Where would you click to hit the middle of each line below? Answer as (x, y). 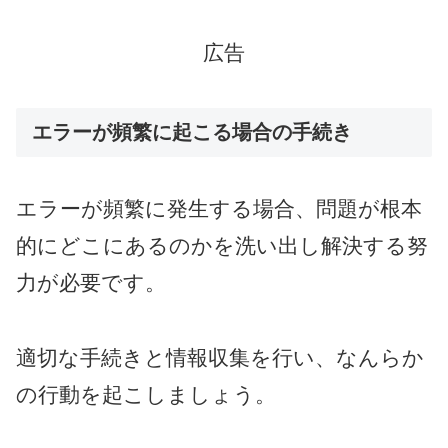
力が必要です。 (91, 282)
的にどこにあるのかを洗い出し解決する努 (222, 245)
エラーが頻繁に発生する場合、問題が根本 (219, 208)
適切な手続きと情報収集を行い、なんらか (220, 357)
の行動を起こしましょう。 (146, 394)
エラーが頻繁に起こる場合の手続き (192, 132)
